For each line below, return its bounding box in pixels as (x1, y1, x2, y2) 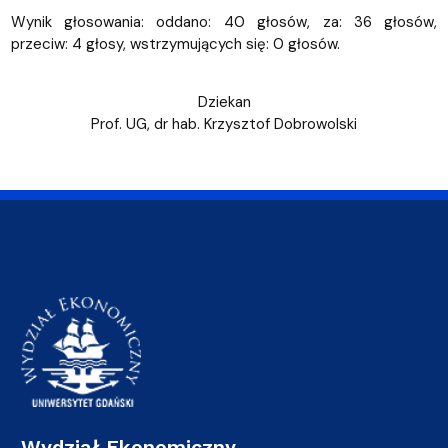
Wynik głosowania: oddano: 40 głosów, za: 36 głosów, (10, 12, 438, 33)
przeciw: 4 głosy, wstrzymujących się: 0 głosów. (10, 34, 340, 55)
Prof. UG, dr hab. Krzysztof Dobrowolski (91, 114, 357, 135)
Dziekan (197, 92, 251, 113)
